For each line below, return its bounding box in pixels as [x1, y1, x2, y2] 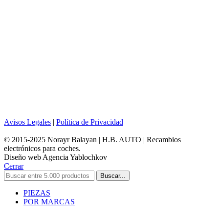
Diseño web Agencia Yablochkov [4, 153, 107, 161]
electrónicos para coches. [4, 144, 81, 153]
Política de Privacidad [56, 117, 123, 126]
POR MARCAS [23, 197, 75, 206]
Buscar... [100, 172, 126, 179]
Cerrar [4, 161, 23, 170]
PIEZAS [23, 188, 50, 197]
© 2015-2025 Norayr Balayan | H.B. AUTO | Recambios [4, 135, 181, 144]
